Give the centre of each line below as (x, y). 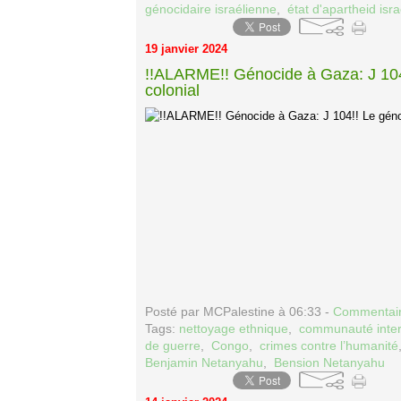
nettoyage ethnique (234, 328)
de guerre (173, 346)
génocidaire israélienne (211, 9)
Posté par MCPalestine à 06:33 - (239, 311)
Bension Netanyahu (329, 363)
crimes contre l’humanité (329, 346)
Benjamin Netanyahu (204, 363)
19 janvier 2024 (186, 49)
